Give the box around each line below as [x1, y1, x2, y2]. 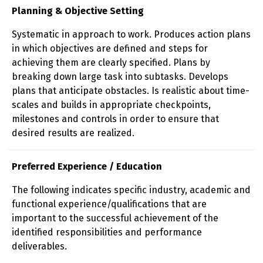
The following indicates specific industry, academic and [12, 184, 251, 195]
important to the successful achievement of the [12, 213, 218, 224]
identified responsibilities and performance [12, 227, 202, 238]
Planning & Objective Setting [12, 5, 144, 16]
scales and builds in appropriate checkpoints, [12, 99, 211, 110]
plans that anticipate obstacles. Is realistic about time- [12, 85, 249, 96]
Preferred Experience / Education [12, 161, 162, 172]
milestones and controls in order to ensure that [12, 113, 219, 124]
